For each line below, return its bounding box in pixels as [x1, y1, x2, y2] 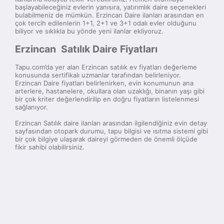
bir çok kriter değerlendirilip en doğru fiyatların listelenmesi [15, 95, 199, 103]
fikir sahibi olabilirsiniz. [15, 143, 84, 151]
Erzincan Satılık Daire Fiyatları [15, 43, 157, 55]
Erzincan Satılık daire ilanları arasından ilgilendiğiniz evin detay [15, 119, 207, 127]
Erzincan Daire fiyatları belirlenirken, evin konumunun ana [15, 79, 193, 87]
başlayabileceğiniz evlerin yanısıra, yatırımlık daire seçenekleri [15, 2, 206, 11]
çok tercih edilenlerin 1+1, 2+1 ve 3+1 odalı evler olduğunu [15, 18, 196, 27]
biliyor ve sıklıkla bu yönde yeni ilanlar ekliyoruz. [15, 26, 163, 35]
